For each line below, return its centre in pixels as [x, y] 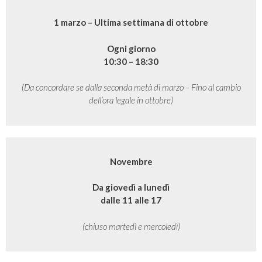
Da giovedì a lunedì [131, 187]
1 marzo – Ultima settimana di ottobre [131, 23]
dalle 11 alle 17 [131, 200]
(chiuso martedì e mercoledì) [131, 226]
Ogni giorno [131, 48]
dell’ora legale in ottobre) [131, 100]
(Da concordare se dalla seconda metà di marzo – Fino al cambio [131, 87]
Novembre [131, 161]
